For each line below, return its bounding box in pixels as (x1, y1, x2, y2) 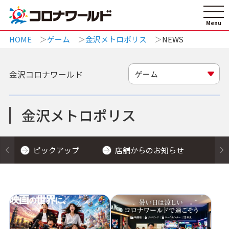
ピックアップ (33, 145, 80, 155)
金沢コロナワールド (9, 68, 83, 80)
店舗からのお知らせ (115, 145, 185, 155)
